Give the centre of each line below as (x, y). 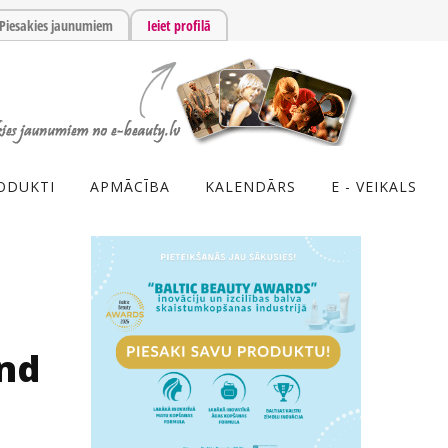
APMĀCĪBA (130, 186)
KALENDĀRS (250, 186)
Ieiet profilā (179, 25)
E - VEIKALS (374, 186)
